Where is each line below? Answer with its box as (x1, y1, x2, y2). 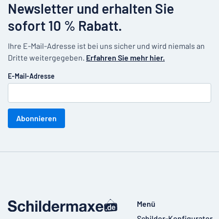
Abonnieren (16, 113, 57, 123)
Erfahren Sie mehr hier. (86, 53, 165, 62)
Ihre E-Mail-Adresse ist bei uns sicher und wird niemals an (8, 41, 205, 50)
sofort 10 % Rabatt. (8, 17, 122, 34)
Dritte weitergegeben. (8, 53, 86, 62)
